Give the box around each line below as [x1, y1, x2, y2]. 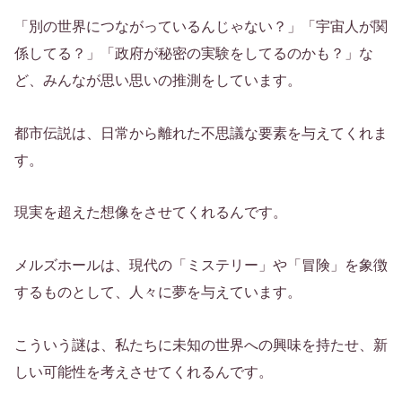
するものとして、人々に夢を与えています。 [14, 284, 301, 301]
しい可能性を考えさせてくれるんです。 [14, 364, 273, 380]
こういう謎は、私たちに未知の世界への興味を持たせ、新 [14, 337, 388, 354]
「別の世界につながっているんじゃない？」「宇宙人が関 [14, 18, 388, 34]
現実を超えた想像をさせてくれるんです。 [14, 205, 287, 221]
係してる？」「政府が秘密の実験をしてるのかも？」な [14, 45, 373, 61]
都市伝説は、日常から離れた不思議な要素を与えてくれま [14, 125, 388, 141]
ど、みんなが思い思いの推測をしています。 [14, 72, 301, 88]
